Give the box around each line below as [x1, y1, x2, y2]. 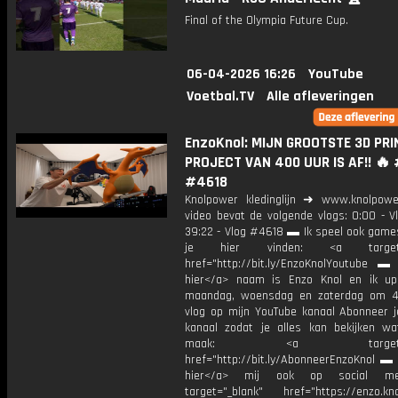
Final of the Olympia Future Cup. [185, 12, 348, 28]
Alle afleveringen [267, 87, 374, 106]
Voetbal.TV [187, 87, 254, 106]
